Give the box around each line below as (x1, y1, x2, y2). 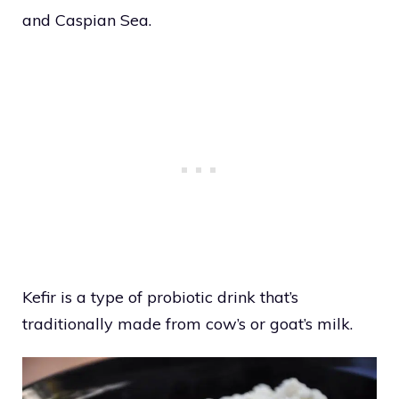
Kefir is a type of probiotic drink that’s (22, 287, 298, 308)
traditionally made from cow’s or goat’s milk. (22, 313, 353, 335)
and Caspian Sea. (22, 9, 151, 30)
